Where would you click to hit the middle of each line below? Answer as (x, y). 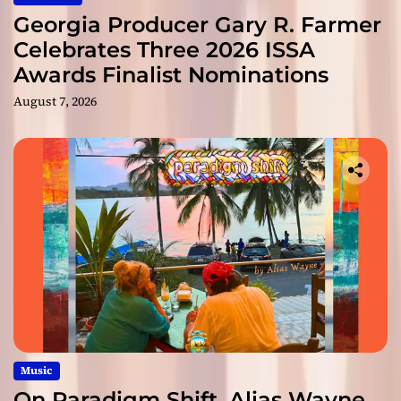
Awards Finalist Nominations (171, 74)
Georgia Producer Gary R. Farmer (197, 24)
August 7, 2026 (55, 101)
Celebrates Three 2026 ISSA (164, 49)
